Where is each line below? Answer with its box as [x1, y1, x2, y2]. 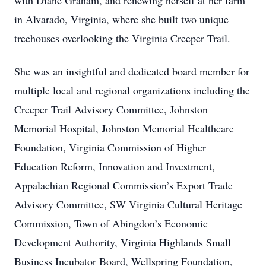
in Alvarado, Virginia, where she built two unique [14, 12, 229, 26]
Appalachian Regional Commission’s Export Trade [14, 178, 233, 192]
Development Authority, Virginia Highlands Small [14, 235, 231, 249]
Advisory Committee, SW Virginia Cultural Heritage [14, 197, 242, 211]
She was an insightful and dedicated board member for [14, 64, 249, 78]
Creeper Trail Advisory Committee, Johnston [14, 102, 208, 116]
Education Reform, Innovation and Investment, [14, 159, 215, 173]
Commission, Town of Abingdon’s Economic [14, 216, 208, 230]
